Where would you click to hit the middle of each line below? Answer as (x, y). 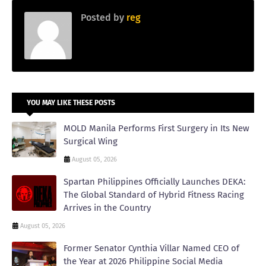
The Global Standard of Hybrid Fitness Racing (154, 194)
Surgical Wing (91, 141)
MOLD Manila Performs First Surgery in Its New (156, 128)
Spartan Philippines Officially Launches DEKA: (155, 181)
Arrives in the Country (107, 208)
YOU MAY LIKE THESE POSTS (71, 102)
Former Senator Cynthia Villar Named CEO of (151, 248)
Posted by (102, 17)
